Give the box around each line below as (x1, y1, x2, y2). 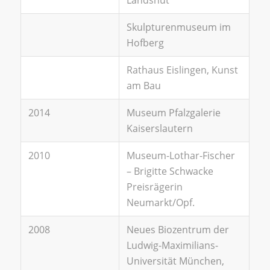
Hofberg (126, 36, 164, 50)
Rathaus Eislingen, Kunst (126, 63, 238, 77)
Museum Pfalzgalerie (126, 106, 221, 120)
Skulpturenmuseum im (126, 20, 231, 34)
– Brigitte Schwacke (126, 165, 213, 178)
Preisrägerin (126, 180, 183, 194)
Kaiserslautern (126, 122, 193, 136)
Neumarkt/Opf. (126, 196, 195, 210)
